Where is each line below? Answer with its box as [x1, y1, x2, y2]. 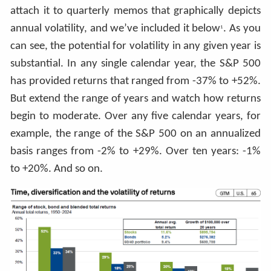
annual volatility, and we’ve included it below [10, 22, 221, 34]
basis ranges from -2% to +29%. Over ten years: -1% [10, 145, 261, 157]
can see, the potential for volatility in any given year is [10, 40, 261, 52]
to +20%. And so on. [10, 163, 103, 175]
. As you [223, 22, 261, 34]
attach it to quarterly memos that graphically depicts [10, 5, 261, 17]
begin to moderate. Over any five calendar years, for [10, 110, 261, 122]
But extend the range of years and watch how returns [10, 93, 261, 105]
